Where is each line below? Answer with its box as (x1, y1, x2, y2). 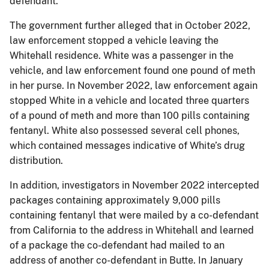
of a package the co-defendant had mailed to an (10, 239, 225, 251)
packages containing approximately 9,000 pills (10, 194, 220, 206)
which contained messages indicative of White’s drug (10, 139, 245, 151)
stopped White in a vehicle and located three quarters (10, 94, 249, 106)
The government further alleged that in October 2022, (10, 19, 250, 31)
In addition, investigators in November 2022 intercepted (10, 179, 259, 191)
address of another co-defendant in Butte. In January (10, 254, 243, 266)
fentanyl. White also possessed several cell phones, (10, 124, 240, 136)
